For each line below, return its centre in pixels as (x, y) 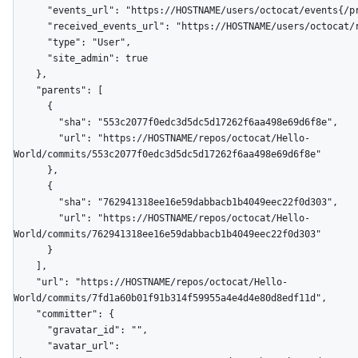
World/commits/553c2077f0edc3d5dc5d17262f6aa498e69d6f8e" (167, 154)
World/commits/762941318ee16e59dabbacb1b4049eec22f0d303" (167, 234)
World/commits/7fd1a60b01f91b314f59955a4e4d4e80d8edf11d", (170, 298)
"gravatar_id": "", (30, 330)
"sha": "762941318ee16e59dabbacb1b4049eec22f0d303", (36, 202)
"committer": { (25, 314)
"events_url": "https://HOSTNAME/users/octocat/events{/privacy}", (30, 10)
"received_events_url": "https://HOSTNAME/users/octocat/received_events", (30, 26)
